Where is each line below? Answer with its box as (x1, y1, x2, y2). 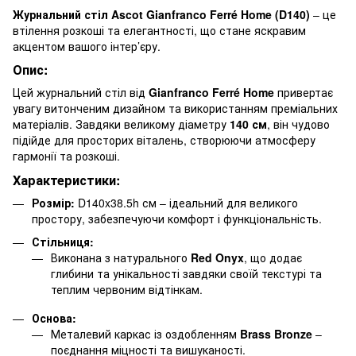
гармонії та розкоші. (13, 148, 120, 164)
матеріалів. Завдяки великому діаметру (13, 116, 230, 133)
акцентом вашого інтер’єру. (13, 37, 161, 54)
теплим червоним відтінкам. (51, 281, 203, 297)
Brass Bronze (240, 326, 312, 342)
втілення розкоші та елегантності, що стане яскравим (13, 21, 306, 38)
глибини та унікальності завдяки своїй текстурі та (51, 265, 322, 281)
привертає (274, 84, 333, 101)
